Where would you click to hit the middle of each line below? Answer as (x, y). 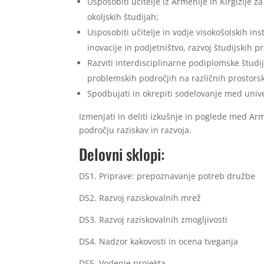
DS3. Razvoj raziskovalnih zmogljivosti (154, 219)
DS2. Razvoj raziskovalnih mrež (140, 197)
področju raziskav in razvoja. (136, 130)
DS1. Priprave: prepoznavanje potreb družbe (167, 176)
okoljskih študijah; (123, 16)
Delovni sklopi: (122, 154)
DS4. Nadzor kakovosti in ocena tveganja (159, 241)
